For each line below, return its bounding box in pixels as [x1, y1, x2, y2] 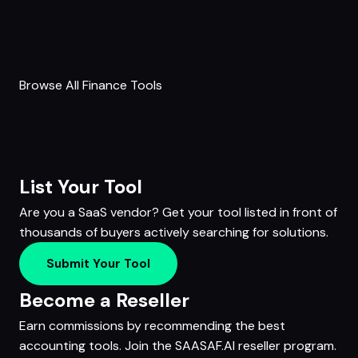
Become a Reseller [19, 287, 189, 312]
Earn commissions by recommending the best [19, 316, 285, 334]
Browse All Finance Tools [19, 77, 162, 94]
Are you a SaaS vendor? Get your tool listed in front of [19, 204, 337, 221]
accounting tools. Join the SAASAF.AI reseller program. [19, 336, 336, 354]
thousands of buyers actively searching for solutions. [19, 224, 328, 241]
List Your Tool [19, 174, 142, 200]
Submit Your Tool [46, 255, 150, 272]
